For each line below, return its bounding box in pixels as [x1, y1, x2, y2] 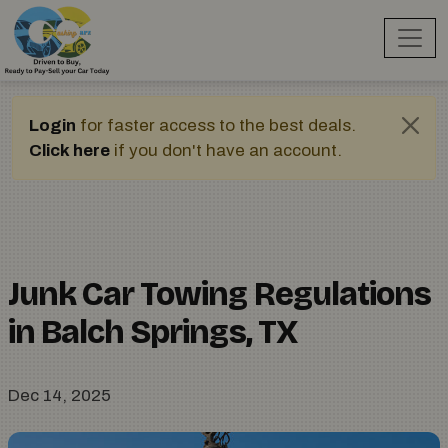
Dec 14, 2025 [8, 386, 111, 405]
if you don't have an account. [110, 141, 342, 160]
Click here [29, 141, 110, 160]
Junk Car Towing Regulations [8, 275, 431, 314]
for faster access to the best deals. [76, 116, 356, 135]
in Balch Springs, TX [8, 313, 297, 352]
